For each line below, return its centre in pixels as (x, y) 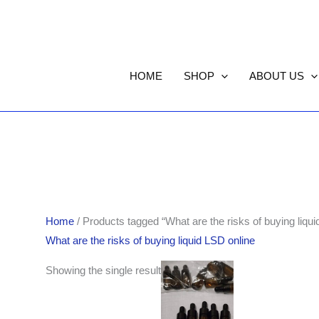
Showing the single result (104, 271)
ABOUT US (277, 76)
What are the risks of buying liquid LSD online (151, 241)
